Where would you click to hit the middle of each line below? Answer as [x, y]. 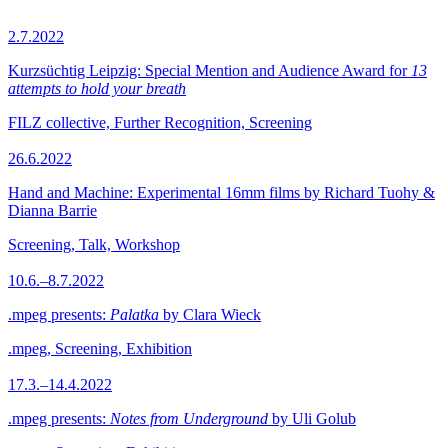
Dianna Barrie [52, 210]
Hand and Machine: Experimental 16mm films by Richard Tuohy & [221, 192]
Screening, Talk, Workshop [94, 244]
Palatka [134, 314]
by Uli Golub [312, 418]
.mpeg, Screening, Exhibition [100, 348]
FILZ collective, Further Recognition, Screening [160, 122]
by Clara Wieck [210, 314]
